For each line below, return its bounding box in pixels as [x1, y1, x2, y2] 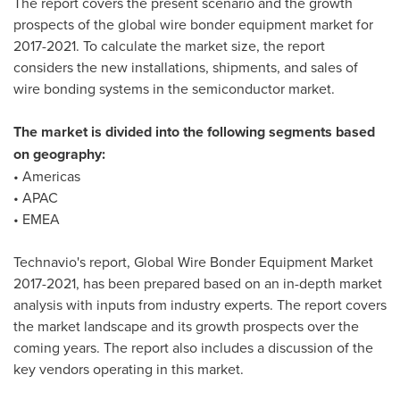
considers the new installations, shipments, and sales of [13, 57, 358, 77]
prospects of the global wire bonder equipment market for [13, 14, 373, 34]
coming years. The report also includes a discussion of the [13, 337, 373, 357]
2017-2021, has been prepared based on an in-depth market [13, 273, 382, 293]
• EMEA [13, 209, 60, 229]
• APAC [13, 187, 58, 207]
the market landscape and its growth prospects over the [13, 316, 359, 336]
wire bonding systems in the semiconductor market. [13, 79, 335, 98]
